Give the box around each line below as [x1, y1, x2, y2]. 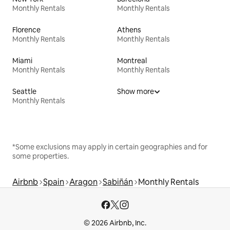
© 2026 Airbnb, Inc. [84, 218, 146, 228]
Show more [117, 87, 154, 97]
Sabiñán [103, 177, 133, 188]
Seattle [12, 87, 36, 97]
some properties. [12, 151, 69, 161]
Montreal [117, 56, 147, 66]
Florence [12, 25, 41, 35]
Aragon [69, 177, 98, 188]
